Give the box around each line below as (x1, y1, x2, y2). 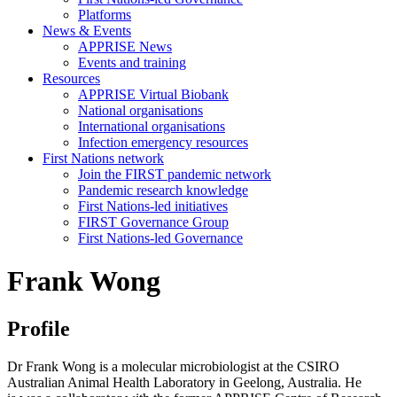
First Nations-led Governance (78, 230, 243, 245)
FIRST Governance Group (78, 214, 229, 230)
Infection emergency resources (78, 135, 248, 150)
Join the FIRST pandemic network (78, 167, 271, 182)
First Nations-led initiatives (78, 198, 228, 214)
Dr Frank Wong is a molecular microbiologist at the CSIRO (7, 358, 339, 374)
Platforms (78, 7, 131, 22)
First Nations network (43, 151, 164, 166)
